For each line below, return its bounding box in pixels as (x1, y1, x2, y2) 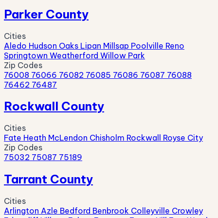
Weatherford (50, 50, 100, 60)
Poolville (131, 40, 165, 51)
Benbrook (92, 206, 131, 216)
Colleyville (131, 206, 172, 216)
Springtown (4, 50, 50, 60)
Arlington (4, 206, 41, 216)
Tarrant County (4, 172, 93, 187)
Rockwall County (4, 99, 104, 114)
